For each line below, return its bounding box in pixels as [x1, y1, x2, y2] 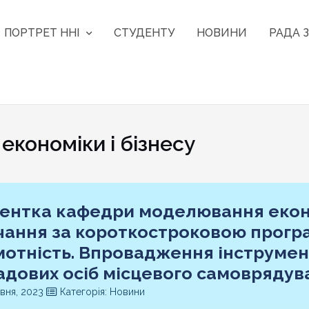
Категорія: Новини [57, 286, 145, 298]
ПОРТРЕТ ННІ [4, 26, 80, 39]
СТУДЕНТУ [114, 26, 175, 39]
